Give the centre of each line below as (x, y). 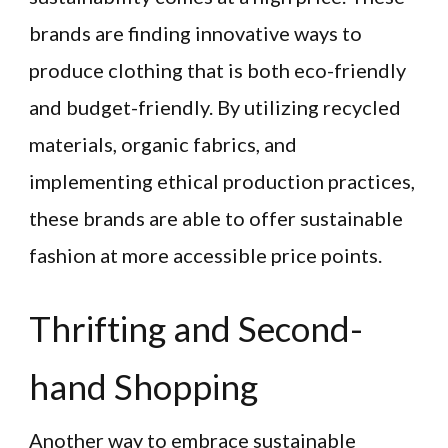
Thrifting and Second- (196, 327)
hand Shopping (143, 385)
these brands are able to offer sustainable (216, 218)
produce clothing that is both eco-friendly (217, 70)
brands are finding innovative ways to (195, 33)
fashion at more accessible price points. (205, 255)
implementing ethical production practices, (222, 181)
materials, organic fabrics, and (163, 144)
